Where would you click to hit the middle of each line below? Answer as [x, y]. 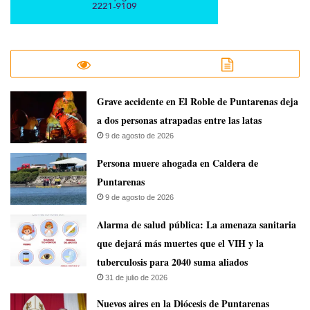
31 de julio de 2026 [136, 277]
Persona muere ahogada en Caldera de [177, 163]
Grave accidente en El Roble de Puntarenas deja [198, 101]
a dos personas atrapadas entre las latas [179, 120]
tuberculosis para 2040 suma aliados [172, 262]
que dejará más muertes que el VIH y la [180, 243]
